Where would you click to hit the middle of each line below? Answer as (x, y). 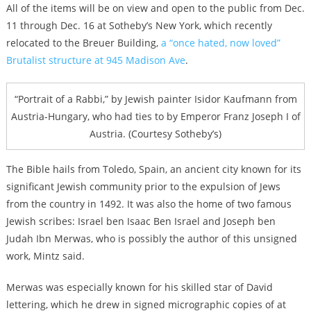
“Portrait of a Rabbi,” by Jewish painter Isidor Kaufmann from (155, 99)
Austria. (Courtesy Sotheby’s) (155, 134)
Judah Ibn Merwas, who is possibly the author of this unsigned (151, 239)
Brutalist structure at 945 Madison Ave (95, 60)
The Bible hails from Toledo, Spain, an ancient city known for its (153, 169)
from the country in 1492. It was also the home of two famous (149, 204)
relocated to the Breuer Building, (83, 43)
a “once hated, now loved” (220, 43)
